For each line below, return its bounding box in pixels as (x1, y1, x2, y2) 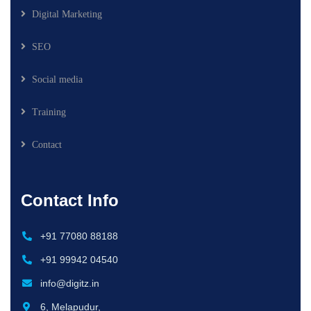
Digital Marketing (32, 8, 102, 19)
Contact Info (21, 190, 119, 210)
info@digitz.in (40, 277, 99, 289)
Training (32, 106, 66, 117)
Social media (32, 74, 83, 85)
